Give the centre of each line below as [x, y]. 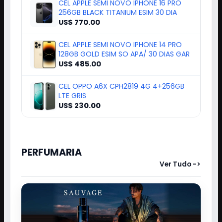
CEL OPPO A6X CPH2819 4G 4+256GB [121, 86]
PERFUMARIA [52, 152]
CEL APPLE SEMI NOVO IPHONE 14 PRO [120, 44]
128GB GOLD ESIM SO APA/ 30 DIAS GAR [124, 54]
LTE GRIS [72, 95]
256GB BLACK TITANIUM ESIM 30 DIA [118, 12]
